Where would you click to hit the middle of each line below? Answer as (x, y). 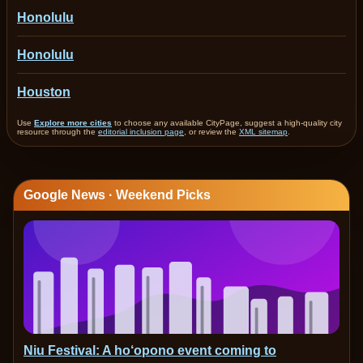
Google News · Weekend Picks (117, 195)
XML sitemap (263, 132)
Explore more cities (73, 123)
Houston (44, 92)
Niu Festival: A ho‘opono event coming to (150, 350)
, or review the (211, 132)
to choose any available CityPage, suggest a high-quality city (227, 123)
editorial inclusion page (141, 132)
